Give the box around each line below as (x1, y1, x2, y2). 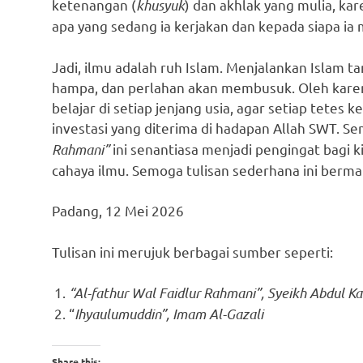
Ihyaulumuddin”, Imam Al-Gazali (75, 305, 264, 323)
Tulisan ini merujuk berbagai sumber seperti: (52, 242, 333, 260)
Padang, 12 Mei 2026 (52, 202, 184, 220)
